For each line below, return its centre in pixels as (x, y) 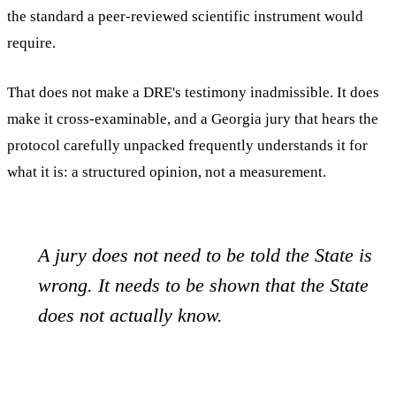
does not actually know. (131, 315)
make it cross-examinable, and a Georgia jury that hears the (193, 118)
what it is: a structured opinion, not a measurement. (167, 171)
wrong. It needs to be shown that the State (204, 285)
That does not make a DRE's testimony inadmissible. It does (193, 92)
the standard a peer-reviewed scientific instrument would (185, 17)
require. (31, 43)
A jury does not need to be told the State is (206, 255)
